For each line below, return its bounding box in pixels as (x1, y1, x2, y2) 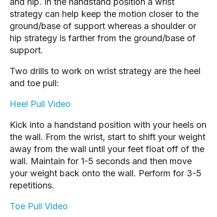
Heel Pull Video (10, 98, 71, 109)
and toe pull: (10, 77, 59, 88)
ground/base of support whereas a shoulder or (10, 20, 196, 31)
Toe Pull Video (10, 201, 68, 211)
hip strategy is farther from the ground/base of (10, 32, 196, 43)
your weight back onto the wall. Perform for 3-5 (10, 168, 201, 178)
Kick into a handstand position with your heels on (10, 119, 206, 130)
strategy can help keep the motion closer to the (10, 8, 199, 19)
